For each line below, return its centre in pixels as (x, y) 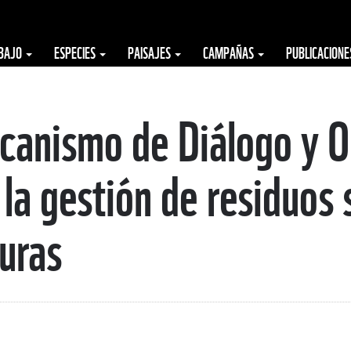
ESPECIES (76, 52)
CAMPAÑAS (230, 52)
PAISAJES (150, 52)
